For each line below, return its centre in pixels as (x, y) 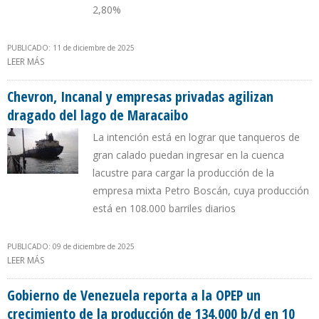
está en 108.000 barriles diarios (164, 209)
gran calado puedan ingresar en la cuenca (188, 155)
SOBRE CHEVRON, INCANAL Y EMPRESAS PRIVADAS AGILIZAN (164, 261)
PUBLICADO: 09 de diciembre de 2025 (71, 247)
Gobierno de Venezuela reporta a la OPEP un (134, 296)
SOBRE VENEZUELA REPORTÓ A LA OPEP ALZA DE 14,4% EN (162, 62)
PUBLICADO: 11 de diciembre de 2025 (71, 48)
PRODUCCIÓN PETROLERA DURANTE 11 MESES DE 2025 (154, 77)
